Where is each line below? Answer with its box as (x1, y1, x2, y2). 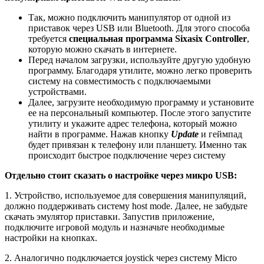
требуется (28, 33, 69, 44)
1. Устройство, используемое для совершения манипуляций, (5, 190, 246, 200)
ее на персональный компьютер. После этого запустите (28, 107, 251, 118)
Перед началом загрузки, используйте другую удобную (28, 54, 250, 65)
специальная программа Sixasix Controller (69, 33, 247, 44)
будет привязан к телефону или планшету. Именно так (28, 139, 247, 150)
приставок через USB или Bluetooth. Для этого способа (28, 22, 250, 33)
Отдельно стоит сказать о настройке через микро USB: (5, 170, 237, 180)
